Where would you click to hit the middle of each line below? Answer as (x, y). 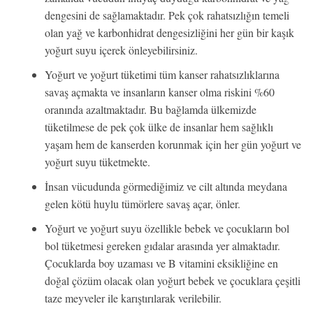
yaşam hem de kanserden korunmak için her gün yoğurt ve (173, 145)
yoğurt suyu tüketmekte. (97, 162)
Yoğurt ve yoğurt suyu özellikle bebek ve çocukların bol (167, 228)
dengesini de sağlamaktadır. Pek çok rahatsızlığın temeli (167, 15)
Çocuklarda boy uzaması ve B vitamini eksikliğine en (161, 263)
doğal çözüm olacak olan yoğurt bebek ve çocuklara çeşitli (173, 281)
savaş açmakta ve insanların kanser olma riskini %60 (160, 92)
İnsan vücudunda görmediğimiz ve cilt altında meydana (166, 187)
